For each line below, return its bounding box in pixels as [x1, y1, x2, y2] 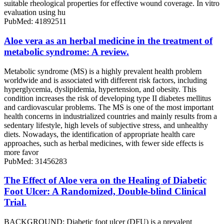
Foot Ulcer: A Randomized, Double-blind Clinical [4, 186, 206, 197]
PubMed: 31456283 [4, 156, 67, 165]
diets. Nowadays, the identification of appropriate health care [4, 129, 195, 138]
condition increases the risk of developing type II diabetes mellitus [4, 93, 211, 102]
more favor [4, 147, 38, 156]
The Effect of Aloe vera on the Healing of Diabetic [4, 175, 206, 186]
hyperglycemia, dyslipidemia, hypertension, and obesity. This [4, 84, 196, 93]
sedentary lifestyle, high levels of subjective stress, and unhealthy [4, 120, 208, 129]
